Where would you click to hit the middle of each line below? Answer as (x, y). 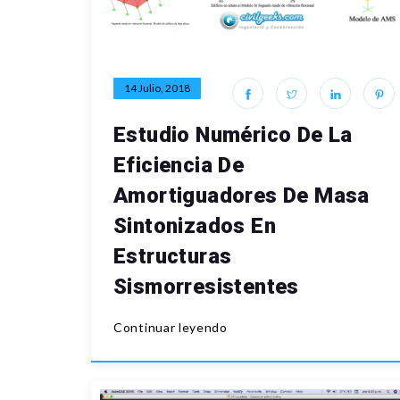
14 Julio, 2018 (157, 88)
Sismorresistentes (206, 287)
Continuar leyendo (171, 328)
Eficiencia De (179, 166)
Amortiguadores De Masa (242, 196)
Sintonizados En (195, 226)
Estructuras (173, 257)
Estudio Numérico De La (233, 135)
